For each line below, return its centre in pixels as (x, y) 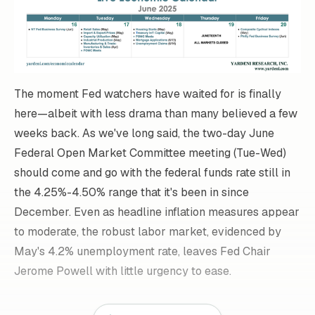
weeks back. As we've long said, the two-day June (144, 133)
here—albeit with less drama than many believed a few (156, 113)
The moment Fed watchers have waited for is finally (148, 94)
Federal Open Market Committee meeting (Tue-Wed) (150, 153)
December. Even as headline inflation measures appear (157, 212)
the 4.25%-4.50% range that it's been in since (131, 192)
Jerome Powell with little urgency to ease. (124, 271)
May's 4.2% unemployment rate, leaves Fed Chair (142, 251)
